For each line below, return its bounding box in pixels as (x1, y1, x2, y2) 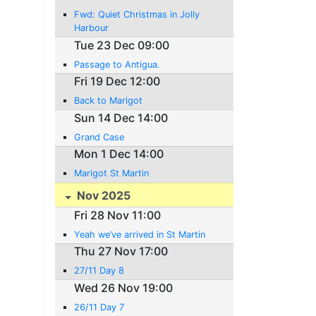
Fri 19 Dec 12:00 (74, 74, 161, 89)
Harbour (74, 22, 109, 33)
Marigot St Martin (74, 168, 150, 179)
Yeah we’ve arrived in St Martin (74, 229, 206, 240)
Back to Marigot (74, 95, 143, 107)
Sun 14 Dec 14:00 (74, 110, 169, 125)
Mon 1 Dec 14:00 (74, 147, 164, 162)
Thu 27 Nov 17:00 (74, 244, 169, 259)
